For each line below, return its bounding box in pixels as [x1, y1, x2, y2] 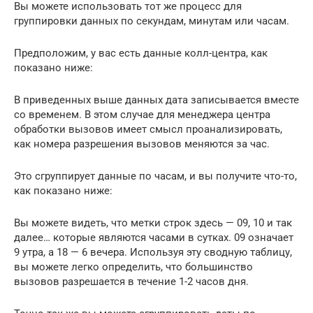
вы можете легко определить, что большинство [14, 260, 253, 273]
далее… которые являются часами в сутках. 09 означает [14, 231, 293, 244]
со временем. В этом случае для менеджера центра [14, 108, 270, 121]
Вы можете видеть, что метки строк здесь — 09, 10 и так [14, 216, 292, 229]
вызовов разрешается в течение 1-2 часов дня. [14, 275, 249, 288]
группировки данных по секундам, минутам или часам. [14, 14, 289, 27]
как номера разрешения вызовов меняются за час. [14, 137, 270, 150]
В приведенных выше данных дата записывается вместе [14, 93, 299, 106]
